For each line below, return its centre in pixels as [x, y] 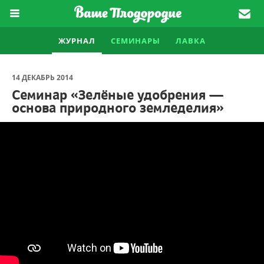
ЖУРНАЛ [77, 41]
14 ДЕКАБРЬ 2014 [42, 77]
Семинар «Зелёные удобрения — [118, 95]
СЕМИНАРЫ [136, 41]
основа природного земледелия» [118, 108]
